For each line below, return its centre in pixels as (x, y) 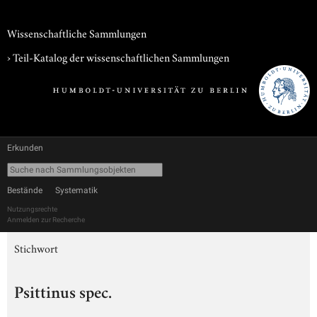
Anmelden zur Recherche (46, 220)
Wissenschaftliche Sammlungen (77, 33)
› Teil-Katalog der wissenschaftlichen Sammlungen (118, 57)
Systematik (76, 190)
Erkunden (25, 148)
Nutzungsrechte (32, 209)
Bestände (25, 190)
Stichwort (36, 248)
